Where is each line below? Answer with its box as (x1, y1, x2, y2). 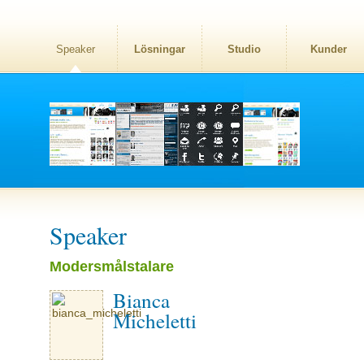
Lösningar (134, 43, 185, 55)
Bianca (113, 287, 170, 314)
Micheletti (113, 307, 197, 334)
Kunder (310, 43, 347, 55)
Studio (227, 43, 261, 55)
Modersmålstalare (50, 258, 174, 275)
